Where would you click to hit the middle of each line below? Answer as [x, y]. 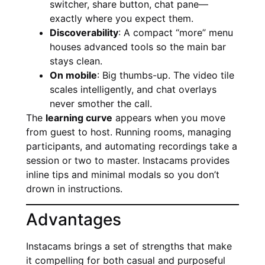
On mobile [73, 75]
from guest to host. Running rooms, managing [129, 132]
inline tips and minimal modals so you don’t [123, 174]
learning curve [79, 117]
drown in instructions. [74, 188]
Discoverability [84, 32]
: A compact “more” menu [176, 32]
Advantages [74, 220]
